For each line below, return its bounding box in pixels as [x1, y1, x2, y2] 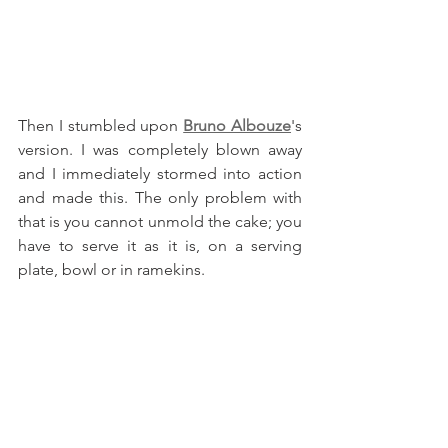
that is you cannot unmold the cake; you [18, 212, 302, 232]
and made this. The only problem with [18, 188, 302, 208]
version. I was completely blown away [18, 140, 302, 160]
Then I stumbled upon [18, 116, 184, 136]
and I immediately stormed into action [18, 164, 302, 184]
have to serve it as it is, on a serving [18, 236, 302, 256]
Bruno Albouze [183, 116, 292, 136]
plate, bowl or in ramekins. [18, 260, 205, 280]
